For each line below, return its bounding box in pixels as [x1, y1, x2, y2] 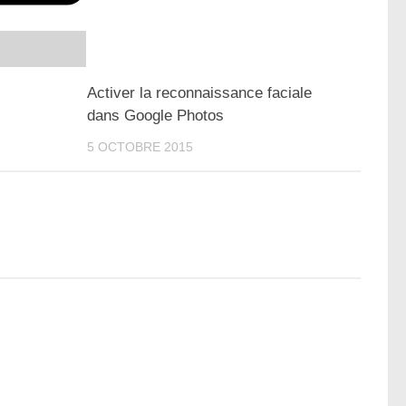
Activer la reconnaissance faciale [87, 84, 313, 101]
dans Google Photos [87, 107, 225, 124]
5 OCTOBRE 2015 [87, 140, 194, 154]
